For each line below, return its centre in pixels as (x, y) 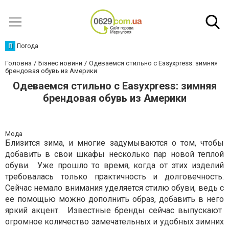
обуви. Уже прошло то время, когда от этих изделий (114, 165)
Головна (18, 63)
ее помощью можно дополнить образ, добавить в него (114, 199)
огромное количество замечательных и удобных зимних (114, 222)
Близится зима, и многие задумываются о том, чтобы (114, 143)
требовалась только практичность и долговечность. (114, 177)
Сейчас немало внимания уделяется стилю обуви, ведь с (114, 188)
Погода (28, 46)
